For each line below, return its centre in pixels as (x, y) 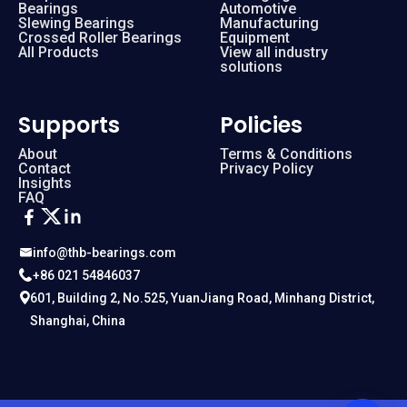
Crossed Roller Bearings (100, 37)
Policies (261, 124)
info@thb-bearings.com (104, 252)
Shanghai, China (77, 320)
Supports (69, 124)
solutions (251, 66)
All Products (59, 52)
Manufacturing (269, 23)
